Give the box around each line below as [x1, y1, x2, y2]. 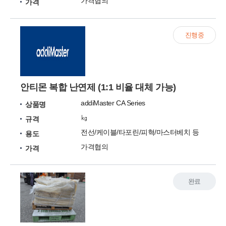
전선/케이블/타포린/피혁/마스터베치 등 [81, 128, 199, 136]
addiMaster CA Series [81, 99, 145, 107]
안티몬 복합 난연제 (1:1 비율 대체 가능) [20, 82, 176, 92]
